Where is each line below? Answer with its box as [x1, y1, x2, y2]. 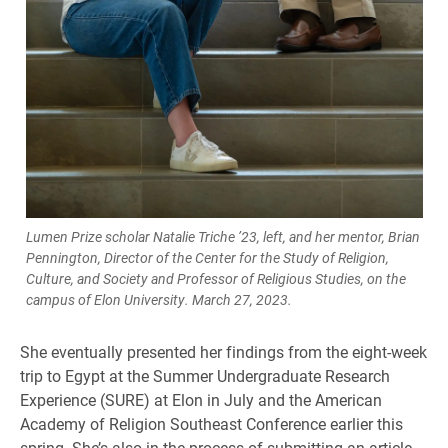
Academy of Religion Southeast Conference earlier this [20, 413, 403, 435]
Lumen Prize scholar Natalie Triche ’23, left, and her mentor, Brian [25, 227, 420, 247]
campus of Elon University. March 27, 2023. [25, 290, 292, 310]
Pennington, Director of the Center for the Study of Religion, [25, 248, 389, 268]
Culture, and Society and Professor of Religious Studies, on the [25, 269, 406, 289]
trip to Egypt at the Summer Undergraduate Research [20, 365, 390, 387]
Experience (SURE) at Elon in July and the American [20, 389, 382, 411]
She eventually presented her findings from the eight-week [20, 341, 427, 363]
